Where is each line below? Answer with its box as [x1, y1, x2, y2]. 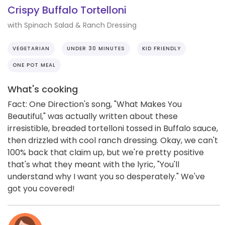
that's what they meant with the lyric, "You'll [8, 158, 179, 170]
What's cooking [8, 82, 78, 95]
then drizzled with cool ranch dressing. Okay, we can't [8, 134, 218, 146]
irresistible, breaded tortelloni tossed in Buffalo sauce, [8, 122, 218, 134]
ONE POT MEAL [13, 61, 56, 69]
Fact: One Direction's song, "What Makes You [8, 98, 182, 110]
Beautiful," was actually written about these [8, 110, 178, 122]
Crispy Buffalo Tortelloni [8, 3, 127, 18]
